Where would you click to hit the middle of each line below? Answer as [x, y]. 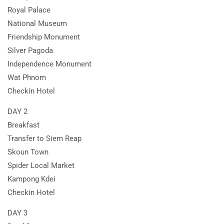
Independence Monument [49, 64]
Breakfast [23, 125]
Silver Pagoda [30, 50]
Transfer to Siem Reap [44, 138]
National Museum [37, 23]
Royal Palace [29, 10]
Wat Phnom [27, 77]
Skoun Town [28, 152]
